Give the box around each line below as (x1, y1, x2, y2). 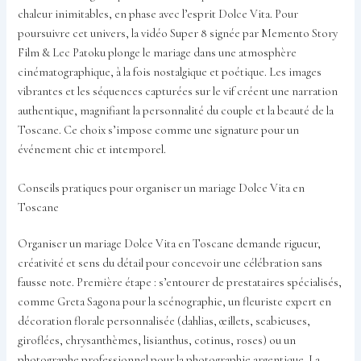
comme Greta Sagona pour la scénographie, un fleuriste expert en (18, 295, 332, 309)
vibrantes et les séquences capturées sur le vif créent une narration (18, 85, 338, 99)
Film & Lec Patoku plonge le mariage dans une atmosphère (18, 46, 297, 60)
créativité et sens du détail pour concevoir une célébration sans (18, 256, 323, 271)
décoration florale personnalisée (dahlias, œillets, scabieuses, (18, 314, 311, 329)
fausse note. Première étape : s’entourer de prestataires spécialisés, (18, 276, 342, 290)
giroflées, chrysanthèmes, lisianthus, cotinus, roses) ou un (18, 334, 297, 348)
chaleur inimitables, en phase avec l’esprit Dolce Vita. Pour (18, 7, 299, 22)
